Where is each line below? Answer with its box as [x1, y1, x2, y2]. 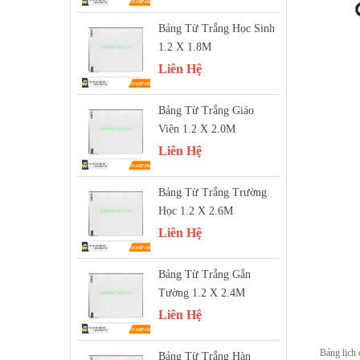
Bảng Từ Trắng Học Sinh [158, 22, 275, 35]
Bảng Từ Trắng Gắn [158, 268, 251, 280]
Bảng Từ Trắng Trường [158, 186, 267, 198]
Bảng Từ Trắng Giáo [158, 104, 254, 117]
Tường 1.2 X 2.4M [158, 287, 245, 299]
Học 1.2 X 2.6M [158, 205, 233, 217]
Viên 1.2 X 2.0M [158, 123, 235, 135]
